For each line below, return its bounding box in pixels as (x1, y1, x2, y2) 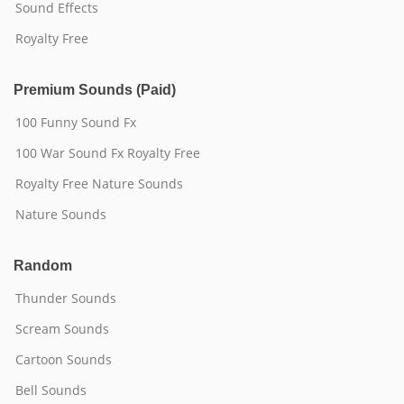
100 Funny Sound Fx (15, 114, 136, 131)
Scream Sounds (15, 320, 109, 337)
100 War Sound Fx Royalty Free (15, 144, 200, 161)
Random (14, 258, 72, 273)
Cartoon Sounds (15, 351, 112, 368)
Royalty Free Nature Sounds (15, 175, 183, 192)
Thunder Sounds (15, 289, 116, 307)
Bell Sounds (15, 381, 87, 399)
